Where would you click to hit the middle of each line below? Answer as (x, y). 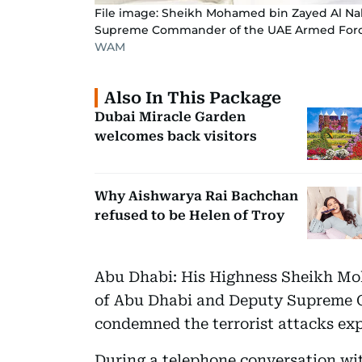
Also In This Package (193, 97)
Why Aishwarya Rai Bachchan (196, 196)
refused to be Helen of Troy (189, 215)
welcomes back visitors (176, 136)
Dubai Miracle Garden (170, 116)
